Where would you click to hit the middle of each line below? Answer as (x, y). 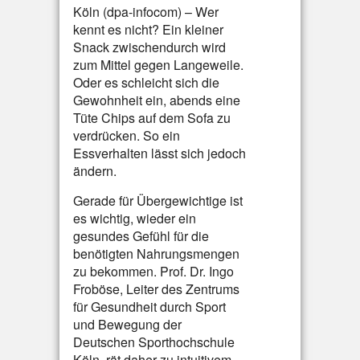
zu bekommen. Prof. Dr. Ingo (153, 271)
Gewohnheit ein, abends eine (157, 100)
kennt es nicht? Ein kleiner (148, 29)
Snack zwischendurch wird (149, 47)
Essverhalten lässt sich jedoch (160, 153)
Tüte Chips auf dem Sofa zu (152, 118)
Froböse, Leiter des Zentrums (156, 289)
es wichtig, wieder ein (135, 218)
